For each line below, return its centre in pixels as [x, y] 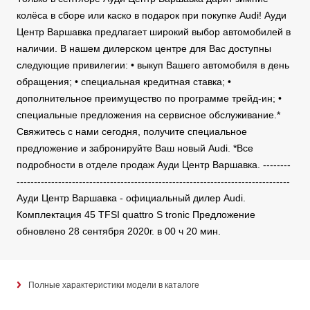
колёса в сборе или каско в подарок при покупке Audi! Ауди [152, 16]
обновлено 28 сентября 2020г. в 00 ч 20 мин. [119, 231]
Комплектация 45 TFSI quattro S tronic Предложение [136, 215]
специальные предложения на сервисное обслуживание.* [148, 115]
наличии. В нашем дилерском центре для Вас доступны [144, 49]
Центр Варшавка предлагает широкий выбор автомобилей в [154, 32]
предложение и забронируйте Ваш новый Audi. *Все [135, 148]
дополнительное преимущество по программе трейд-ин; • [149, 99]
